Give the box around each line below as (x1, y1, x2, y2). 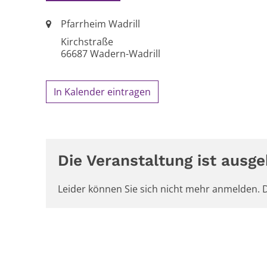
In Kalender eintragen (54, 85, 151, 98)
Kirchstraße (61, 35, 113, 48)
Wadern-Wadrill (90, 47, 160, 60)
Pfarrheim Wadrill (61, 17, 140, 30)
